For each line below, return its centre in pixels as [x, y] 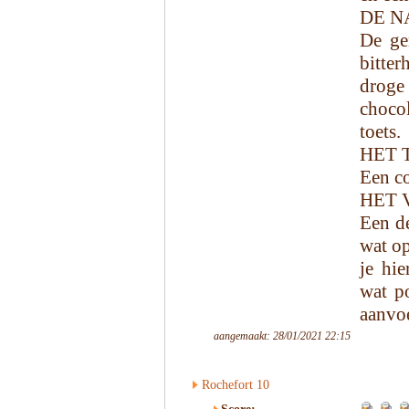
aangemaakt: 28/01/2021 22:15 [282, 336]
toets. [380, 131]
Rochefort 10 [236, 385]
